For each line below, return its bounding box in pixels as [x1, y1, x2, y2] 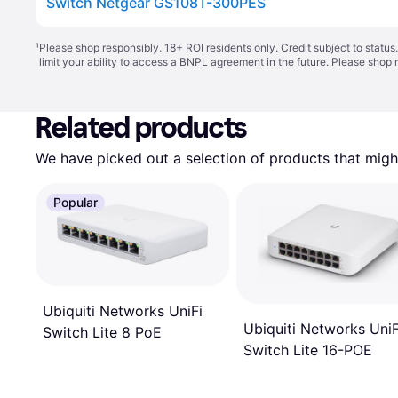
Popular [53, 195, 98, 210]
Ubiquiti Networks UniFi [43, 302, 203, 321]
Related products [36, 111, 248, 145]
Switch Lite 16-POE [243, 341, 372, 360]
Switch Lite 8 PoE [43, 323, 162, 342]
